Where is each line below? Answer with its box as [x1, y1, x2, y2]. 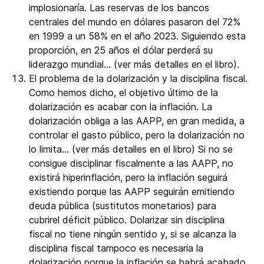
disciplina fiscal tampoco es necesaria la [29, 242, 203, 254]
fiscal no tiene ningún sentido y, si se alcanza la [29, 228, 236, 240]
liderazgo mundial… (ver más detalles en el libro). [29, 58, 239, 70]
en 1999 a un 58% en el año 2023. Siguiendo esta [29, 30, 246, 42]
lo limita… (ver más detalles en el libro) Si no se [29, 143, 233, 155]
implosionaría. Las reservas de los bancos [29, 2, 209, 14]
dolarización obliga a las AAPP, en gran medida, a [29, 115, 245, 127]
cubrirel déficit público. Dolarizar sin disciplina [29, 214, 225, 226]
